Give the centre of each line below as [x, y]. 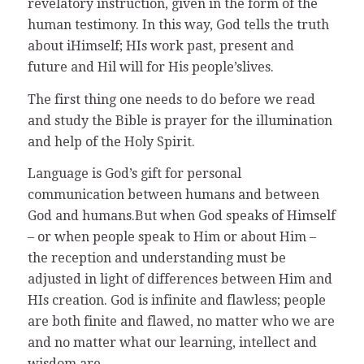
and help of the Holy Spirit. [111, 141]
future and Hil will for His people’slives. [150, 67]
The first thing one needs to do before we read [171, 99]
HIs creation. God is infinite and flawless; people [176, 301]
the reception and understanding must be [156, 258]
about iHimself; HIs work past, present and [160, 46]
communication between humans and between [173, 195]
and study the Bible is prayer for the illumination [180, 120]
